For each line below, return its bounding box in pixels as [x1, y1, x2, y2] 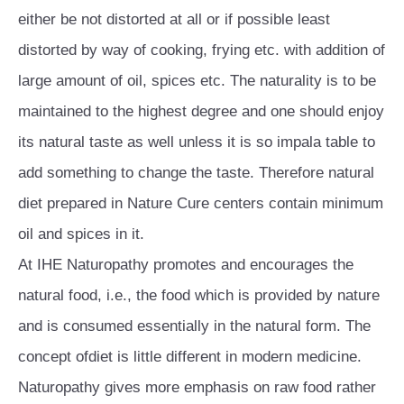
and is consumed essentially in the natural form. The [18, 317, 371, 335]
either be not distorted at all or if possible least [18, 10, 330, 28]
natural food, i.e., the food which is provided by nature [18, 286, 380, 304]
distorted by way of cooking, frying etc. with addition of [18, 41, 385, 59]
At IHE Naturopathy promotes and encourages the [18, 255, 353, 273]
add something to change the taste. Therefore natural [18, 163, 374, 181]
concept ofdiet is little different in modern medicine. [18, 347, 362, 365]
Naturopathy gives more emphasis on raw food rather [18, 378, 376, 396]
